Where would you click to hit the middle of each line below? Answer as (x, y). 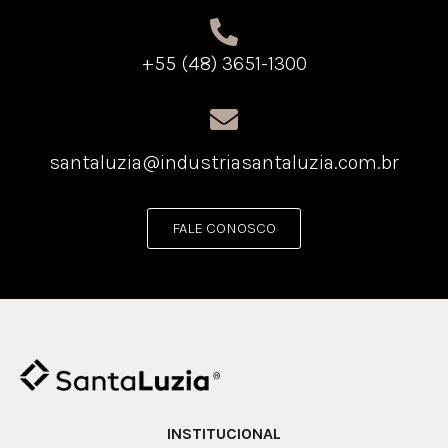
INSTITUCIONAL (224, 434)
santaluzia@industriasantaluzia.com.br (224, 163)
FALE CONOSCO (224, 228)
